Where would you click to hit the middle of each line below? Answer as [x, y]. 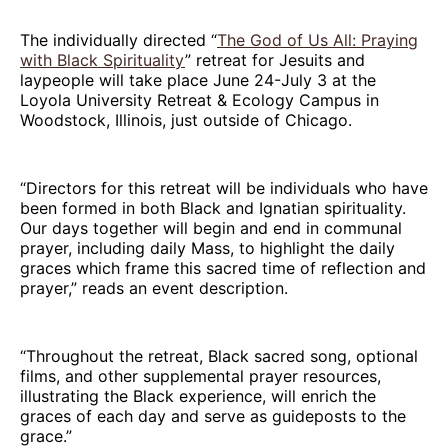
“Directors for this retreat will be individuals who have [224, 187]
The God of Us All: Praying [317, 39]
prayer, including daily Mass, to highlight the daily [207, 247]
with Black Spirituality [102, 59]
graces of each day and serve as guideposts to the [213, 415]
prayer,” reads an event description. [154, 287]
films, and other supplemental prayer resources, [200, 375]
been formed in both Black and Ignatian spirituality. [215, 207]
